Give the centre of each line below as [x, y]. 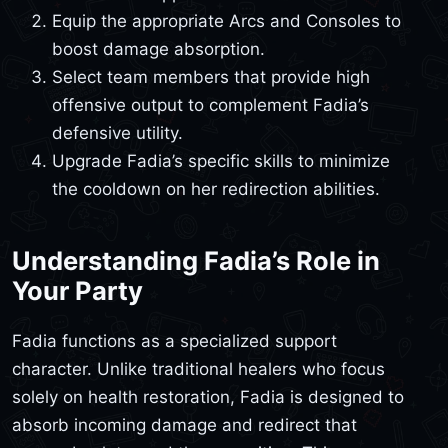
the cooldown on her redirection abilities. [216, 188]
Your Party [77, 290]
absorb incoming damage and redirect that [184, 425]
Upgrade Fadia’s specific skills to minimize [221, 160]
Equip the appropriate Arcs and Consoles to [226, 20]
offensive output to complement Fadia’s [210, 104]
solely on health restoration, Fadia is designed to [208, 397]
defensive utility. [117, 132]
